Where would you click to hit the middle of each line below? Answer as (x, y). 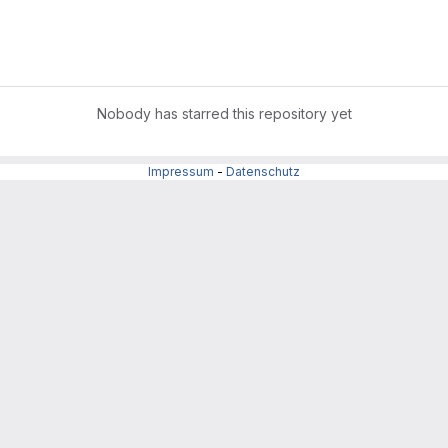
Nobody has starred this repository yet (224, 113)
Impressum (181, 171)
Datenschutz (263, 171)
